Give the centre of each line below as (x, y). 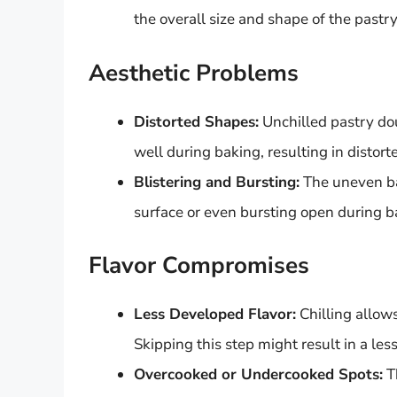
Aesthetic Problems (194, 73)
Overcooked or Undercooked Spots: (258, 375)
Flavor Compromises (199, 266)
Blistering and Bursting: (217, 182)
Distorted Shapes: (196, 121)
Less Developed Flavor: (215, 315)
